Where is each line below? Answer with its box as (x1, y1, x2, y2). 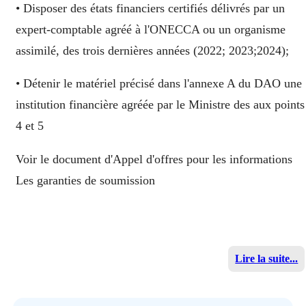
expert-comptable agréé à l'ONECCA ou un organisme (16, 22, 286, 36)
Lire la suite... (235, 253, 298, 265)
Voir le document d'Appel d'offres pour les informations (16, 152, 292, 166)
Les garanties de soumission (16, 173, 155, 187)
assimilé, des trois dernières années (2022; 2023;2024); (16, 43, 289, 57)
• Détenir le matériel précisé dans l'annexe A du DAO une (16, 76, 302, 91)
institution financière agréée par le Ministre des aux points (16, 98, 305, 112)
